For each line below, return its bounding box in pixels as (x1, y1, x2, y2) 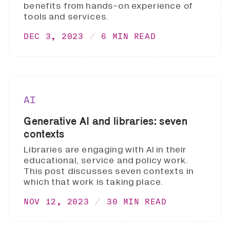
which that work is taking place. (24, 176, 164, 188)
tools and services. (24, 10, 109, 23)
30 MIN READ (107, 197, 167, 206)
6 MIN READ (101, 31, 156, 41)
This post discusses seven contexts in (24, 165, 194, 178)
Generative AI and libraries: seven (24, 114, 187, 127)
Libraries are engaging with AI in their (24, 144, 187, 156)
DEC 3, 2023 (24, 31, 84, 41)
